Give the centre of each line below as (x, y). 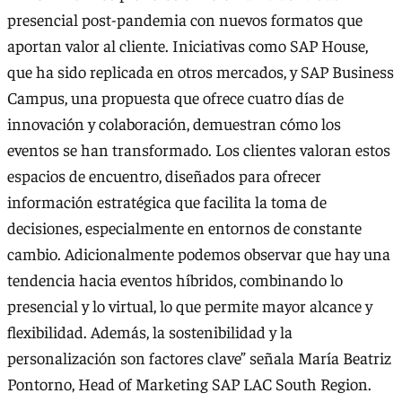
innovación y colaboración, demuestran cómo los (174, 123)
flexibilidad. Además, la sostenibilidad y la (150, 331)
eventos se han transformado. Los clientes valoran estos (199, 149)
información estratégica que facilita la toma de (167, 201)
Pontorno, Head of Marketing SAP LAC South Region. (189, 383)
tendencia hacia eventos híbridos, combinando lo (175, 279)
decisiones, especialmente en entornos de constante (184, 227)
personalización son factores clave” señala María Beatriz (199, 357)
